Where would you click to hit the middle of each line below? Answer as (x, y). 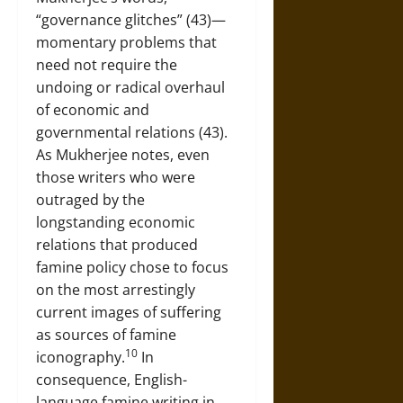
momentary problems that (126, 42)
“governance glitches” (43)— (131, 19)
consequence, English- (112, 379)
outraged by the (90, 199)
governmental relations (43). (132, 132)
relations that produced (117, 244)
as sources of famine (106, 334)
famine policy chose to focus (132, 267)
